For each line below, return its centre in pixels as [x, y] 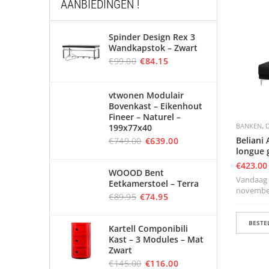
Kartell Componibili [148, 228]
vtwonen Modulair [146, 95]
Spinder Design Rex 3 [152, 37]
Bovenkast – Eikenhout [156, 106]
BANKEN [249, 125]
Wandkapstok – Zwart [153, 48]
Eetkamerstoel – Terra [154, 183]
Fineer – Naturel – [145, 117]
